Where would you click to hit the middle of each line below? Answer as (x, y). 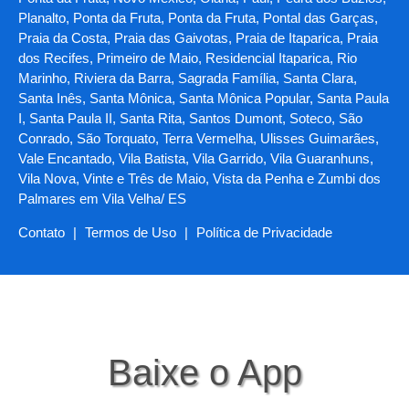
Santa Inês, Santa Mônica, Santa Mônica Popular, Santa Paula (204, 99)
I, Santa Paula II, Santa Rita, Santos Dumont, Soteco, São (190, 119)
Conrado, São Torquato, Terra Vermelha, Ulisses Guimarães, (199, 139)
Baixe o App (204, 373)
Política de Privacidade (264, 233)
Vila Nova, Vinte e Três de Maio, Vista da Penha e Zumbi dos (199, 179)
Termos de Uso (131, 233)
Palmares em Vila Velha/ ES (102, 199)
